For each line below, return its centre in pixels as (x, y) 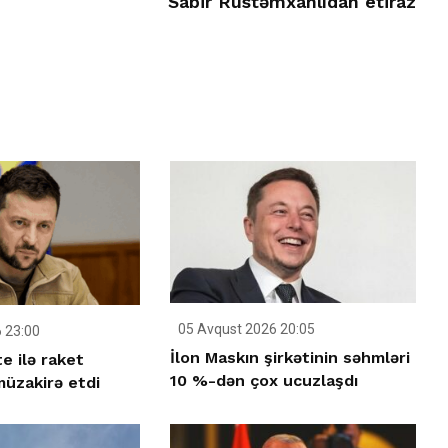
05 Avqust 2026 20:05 (245, 328)
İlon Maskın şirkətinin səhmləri (290, 357)
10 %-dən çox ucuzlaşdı (264, 380)
